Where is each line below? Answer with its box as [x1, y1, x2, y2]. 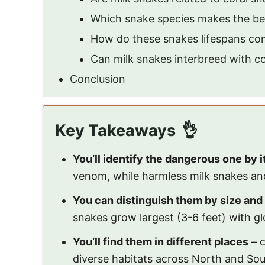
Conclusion [70, 73, 125, 85]
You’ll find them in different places [73, 235, 248, 248]
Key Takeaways [55, 121, 176, 140]
